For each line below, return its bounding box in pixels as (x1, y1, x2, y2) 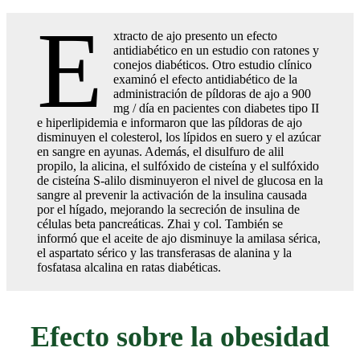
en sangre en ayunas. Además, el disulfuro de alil (37, 144, 284, 158)
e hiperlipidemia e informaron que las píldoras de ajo (37, 115, 302, 129)
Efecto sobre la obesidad (31, 320, 329, 353)
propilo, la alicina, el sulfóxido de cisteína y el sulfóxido (37, 158, 319, 173)
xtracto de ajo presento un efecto (113, 28, 278, 43)
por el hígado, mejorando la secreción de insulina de (37, 202, 300, 216)
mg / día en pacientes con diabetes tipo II (113, 100, 320, 115)
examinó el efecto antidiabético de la (113, 72, 298, 86)
